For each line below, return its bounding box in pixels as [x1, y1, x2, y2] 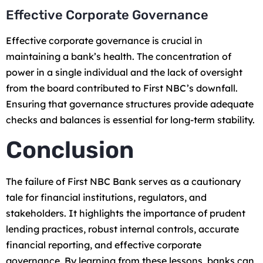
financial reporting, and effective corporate [6, 239, 201, 251]
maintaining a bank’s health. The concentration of [6, 50, 231, 62]
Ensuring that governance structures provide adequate [6, 97, 254, 110]
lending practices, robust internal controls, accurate [6, 223, 239, 235]
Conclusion [6, 136, 134, 164]
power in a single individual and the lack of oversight [6, 66, 242, 78]
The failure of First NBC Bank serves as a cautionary [6, 176, 241, 188]
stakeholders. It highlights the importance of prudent [6, 207, 245, 220]
